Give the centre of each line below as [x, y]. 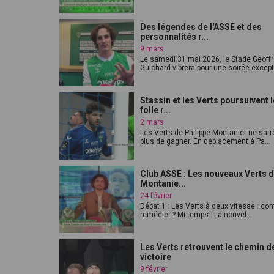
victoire [156, 257]
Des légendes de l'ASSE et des [201, 27]
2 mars [152, 122]
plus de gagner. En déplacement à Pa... [205, 141]
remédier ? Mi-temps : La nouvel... [196, 215]
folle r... [155, 110]
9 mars [152, 49]
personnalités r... [174, 37]
